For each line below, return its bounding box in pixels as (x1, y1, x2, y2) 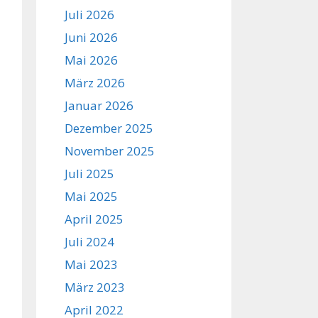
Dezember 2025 (65, 120, 153, 136)
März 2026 (65, 75, 125, 91)
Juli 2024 (65, 234, 114, 250)
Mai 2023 (65, 256, 118, 273)
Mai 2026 (65, 52, 118, 68)
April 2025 (65, 211, 124, 227)
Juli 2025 (65, 165, 114, 182)
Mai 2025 (65, 188, 118, 204)
